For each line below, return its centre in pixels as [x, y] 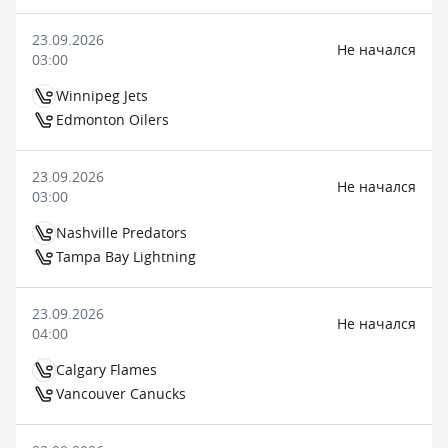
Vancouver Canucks [121, 393]
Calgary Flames [106, 369]
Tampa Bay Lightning [126, 256]
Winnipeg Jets [102, 95]
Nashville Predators [121, 232]
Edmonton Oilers [112, 119]
